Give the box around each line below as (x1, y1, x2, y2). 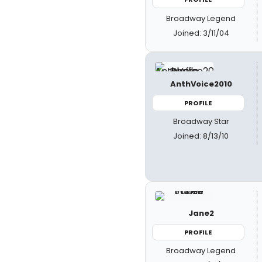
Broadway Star (173, 116, 229, 127)
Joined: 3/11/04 (173, 27, 229, 39)
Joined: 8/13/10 (173, 130, 229, 142)
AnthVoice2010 (170, 78, 232, 89)
